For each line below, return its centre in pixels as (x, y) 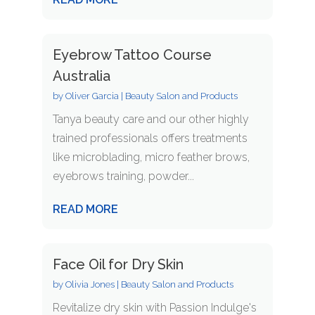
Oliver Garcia (92, 96)
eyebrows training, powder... (123, 176)
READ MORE (85, 210)
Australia (81, 76)
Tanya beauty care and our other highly (150, 120)
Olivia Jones (90, 285)
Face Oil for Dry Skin (118, 265)
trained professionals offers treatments (150, 139)
